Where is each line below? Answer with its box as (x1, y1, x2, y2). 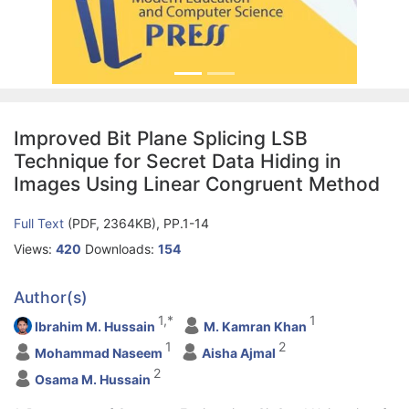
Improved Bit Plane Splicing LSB (14, 127, 308, 151)
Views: (14, 241, 56, 257)
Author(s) (14, 288, 88, 308)
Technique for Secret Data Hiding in (14, 150, 341, 173)
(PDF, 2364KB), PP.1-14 (68, 215, 209, 232)
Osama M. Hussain (35, 372, 151, 388)
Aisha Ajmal (202, 345, 276, 362)
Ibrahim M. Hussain (35, 319, 155, 335)
